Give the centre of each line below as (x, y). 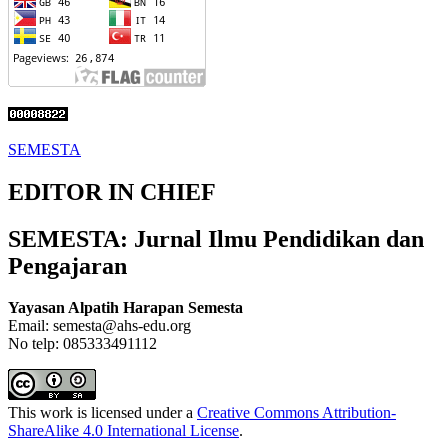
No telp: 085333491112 (82, 344)
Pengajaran (67, 265)
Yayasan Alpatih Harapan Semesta (125, 308)
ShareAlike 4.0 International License (123, 431)
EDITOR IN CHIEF (112, 191)
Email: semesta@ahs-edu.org (99, 326)
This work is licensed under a (102, 413)
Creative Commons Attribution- (296, 413)
